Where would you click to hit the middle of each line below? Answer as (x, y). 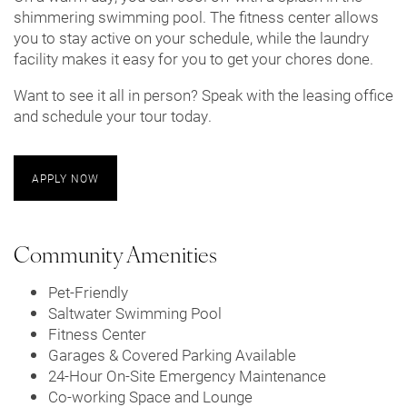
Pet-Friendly (88, 292)
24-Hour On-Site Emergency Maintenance (187, 375)
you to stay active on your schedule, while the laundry (191, 37)
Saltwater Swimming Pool (134, 313)
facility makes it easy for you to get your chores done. (194, 58)
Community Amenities (115, 257)
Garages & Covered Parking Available (172, 354)
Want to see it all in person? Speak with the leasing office (203, 94)
